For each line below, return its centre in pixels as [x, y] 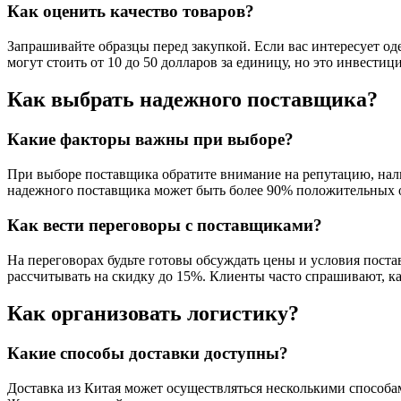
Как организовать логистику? [153, 314]
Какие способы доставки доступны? [148, 354]
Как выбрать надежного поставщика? [192, 100]
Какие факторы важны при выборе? [150, 140]
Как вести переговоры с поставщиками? [165, 225]
